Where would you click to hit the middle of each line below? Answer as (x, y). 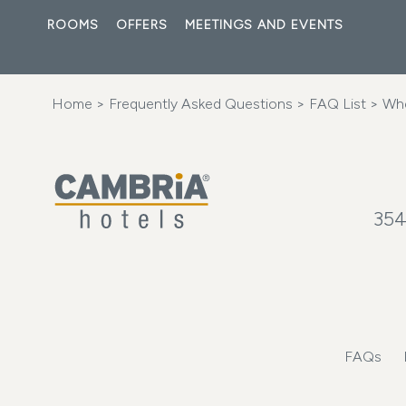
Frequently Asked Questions (199, 104)
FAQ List (336, 104)
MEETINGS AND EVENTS (264, 25)
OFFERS (142, 25)
